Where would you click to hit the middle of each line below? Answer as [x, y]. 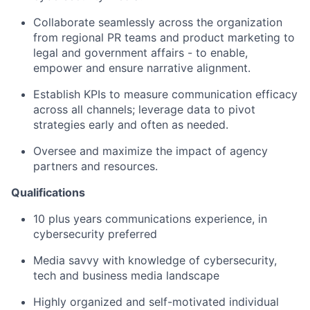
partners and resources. [95, 166]
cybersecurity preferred [95, 234]
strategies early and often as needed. [131, 124]
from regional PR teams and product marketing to [164, 37]
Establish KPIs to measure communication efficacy [165, 94]
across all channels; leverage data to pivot [144, 109]
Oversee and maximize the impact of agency [151, 151]
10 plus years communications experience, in [150, 218]
